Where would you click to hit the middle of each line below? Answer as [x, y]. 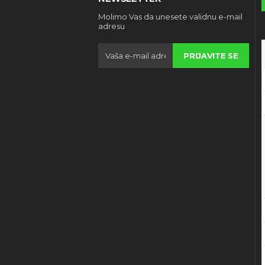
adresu [112, 26]
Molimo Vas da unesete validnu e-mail [170, 17]
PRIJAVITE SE [211, 55]
